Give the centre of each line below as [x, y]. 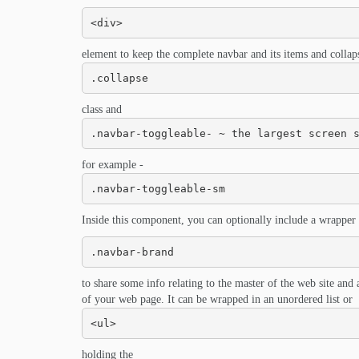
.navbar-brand [132, 252]
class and [102, 109]
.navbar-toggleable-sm [157, 188]
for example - [113, 165]
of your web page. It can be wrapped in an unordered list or [217, 299]
